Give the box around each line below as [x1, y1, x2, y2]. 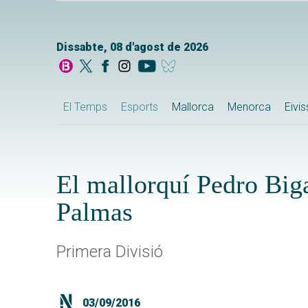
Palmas [56, 197, 133, 227]
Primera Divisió [56, 242, 163, 262]
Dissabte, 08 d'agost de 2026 [56, 41, 208, 54]
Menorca [228, 100, 271, 114]
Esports [121, 100, 158, 114]
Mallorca [172, 100, 214, 114]
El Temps [63, 100, 107, 114]
